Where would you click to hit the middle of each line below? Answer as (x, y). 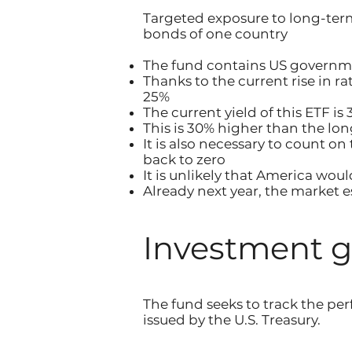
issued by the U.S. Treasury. (232, 320)
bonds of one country (215, 34)
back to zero (184, 159)
